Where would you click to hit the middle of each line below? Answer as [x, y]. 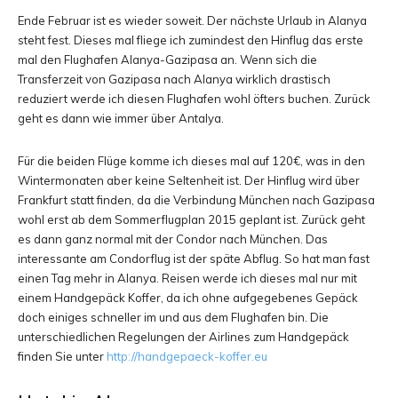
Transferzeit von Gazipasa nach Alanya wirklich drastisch [174, 79]
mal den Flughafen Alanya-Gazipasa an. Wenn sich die [167, 60]
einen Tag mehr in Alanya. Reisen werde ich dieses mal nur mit [187, 278]
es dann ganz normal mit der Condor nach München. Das [173, 239]
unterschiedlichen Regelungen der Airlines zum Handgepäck [183, 337]
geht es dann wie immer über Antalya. [121, 118]
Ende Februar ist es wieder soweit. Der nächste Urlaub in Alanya [192, 20]
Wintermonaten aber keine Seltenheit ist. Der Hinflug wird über [189, 180]
